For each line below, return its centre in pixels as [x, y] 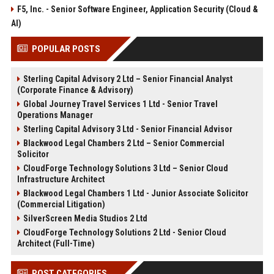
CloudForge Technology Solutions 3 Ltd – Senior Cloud [125, 168]
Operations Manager [55, 115]
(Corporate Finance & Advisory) [75, 90]
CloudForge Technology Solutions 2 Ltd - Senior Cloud [124, 233]
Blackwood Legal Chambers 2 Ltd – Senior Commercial [124, 143]
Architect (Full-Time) [56, 244]
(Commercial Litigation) [61, 205]
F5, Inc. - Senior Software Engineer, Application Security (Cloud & [137, 9]
